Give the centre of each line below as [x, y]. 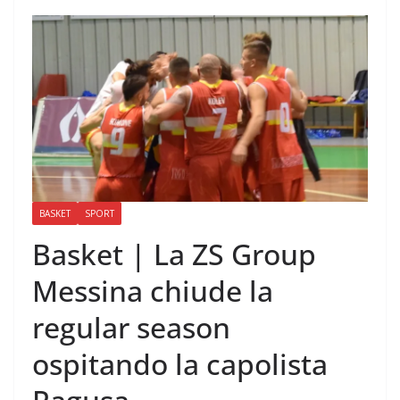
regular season [131, 328]
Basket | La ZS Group [174, 254]
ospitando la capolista [180, 364]
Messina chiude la [153, 291]
